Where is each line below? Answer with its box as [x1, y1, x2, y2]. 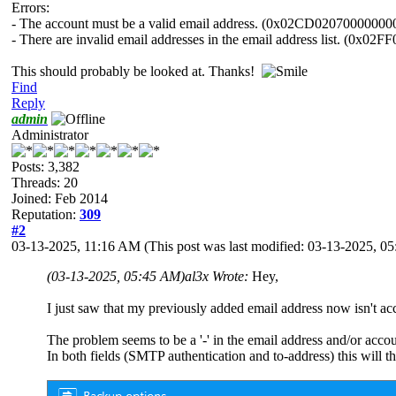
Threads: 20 [11, 174, 78, 190]
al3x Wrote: [185, 268, 252, 284]
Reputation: [11, 206, 80, 222]
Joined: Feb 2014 [11, 190, 108, 206]
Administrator [11, 126, 88, 142]
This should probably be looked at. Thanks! [11, 63, 262, 79]
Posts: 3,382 [11, 158, 80, 174]
